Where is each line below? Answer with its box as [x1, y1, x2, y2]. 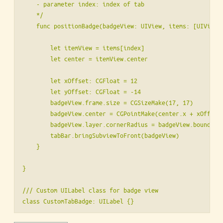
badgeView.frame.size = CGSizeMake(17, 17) [22, 98, 193, 107]
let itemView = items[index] [22, 43, 144, 52]
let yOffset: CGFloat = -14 [22, 87, 141, 96]
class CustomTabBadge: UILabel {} [22, 197, 134, 206]
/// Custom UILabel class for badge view [22, 186, 158, 195]
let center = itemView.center [22, 54, 148, 63]
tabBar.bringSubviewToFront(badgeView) [22, 131, 179, 140]
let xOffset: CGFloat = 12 [22, 76, 137, 85]
